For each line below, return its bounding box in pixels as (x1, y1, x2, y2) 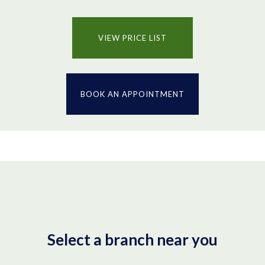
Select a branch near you (47, 230, 218, 249)
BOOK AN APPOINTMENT (80, 89, 185, 99)
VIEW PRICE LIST (98, 33, 167, 43)
